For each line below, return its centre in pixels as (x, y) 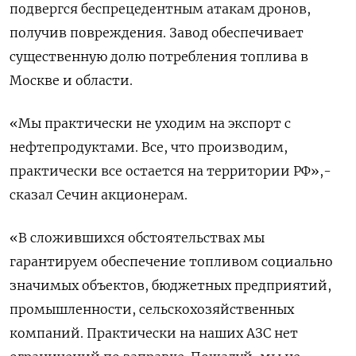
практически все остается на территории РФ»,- (170, 170)
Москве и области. (71, 80)
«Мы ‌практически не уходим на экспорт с (150, 123)
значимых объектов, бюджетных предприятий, (170, 285)
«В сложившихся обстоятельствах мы (137, 237)
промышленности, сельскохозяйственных (152, 309)
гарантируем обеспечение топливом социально (171, 261)
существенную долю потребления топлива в (159, 56)
